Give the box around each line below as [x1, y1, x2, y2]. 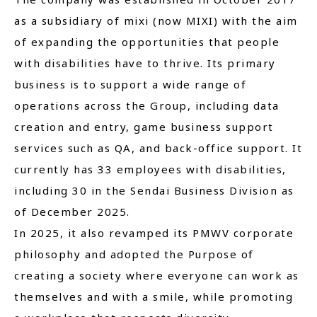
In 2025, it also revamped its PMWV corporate [14, 226, 294, 240]
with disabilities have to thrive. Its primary [14, 56, 276, 70]
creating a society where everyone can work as [14, 268, 299, 282]
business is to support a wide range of [14, 77, 246, 91]
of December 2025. [14, 204, 130, 219]
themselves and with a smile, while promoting [14, 289, 293, 304]
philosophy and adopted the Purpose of [14, 247, 254, 261]
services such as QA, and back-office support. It [14, 141, 302, 155]
